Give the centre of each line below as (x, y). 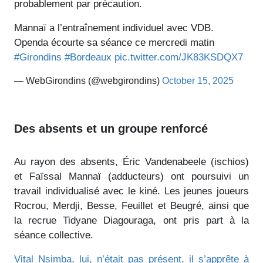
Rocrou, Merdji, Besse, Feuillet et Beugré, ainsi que (131, 205)
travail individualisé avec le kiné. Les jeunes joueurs (131, 191)
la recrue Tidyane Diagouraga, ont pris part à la (131, 220)
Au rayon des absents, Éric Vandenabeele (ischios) (131, 161)
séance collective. (54, 235)
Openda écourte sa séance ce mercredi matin (114, 42)
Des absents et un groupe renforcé (111, 128)
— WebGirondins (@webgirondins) (88, 80)
